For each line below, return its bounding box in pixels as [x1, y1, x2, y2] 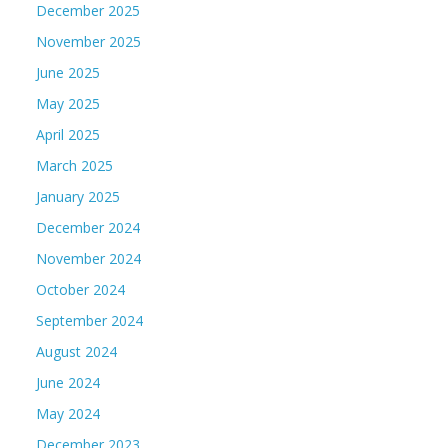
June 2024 [36, 373, 100, 393]
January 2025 [36, 187, 120, 207]
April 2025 [36, 125, 100, 145]
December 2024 [36, 218, 140, 238]
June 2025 [36, 63, 100, 83]
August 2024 [36, 342, 117, 362]
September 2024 [36, 311, 143, 331]
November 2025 [36, 32, 141, 52]
